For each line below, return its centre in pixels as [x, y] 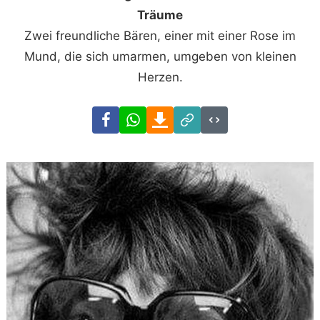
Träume [160, 15]
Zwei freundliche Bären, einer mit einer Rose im [160, 36]
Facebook [147, 116]
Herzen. [160, 77]
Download [202, 116]
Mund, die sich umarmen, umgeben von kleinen [160, 57]
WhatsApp [175, 116]
